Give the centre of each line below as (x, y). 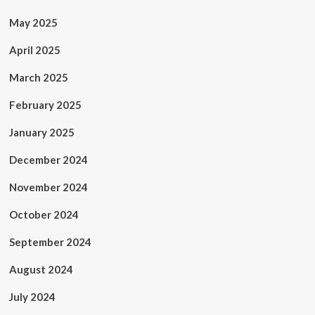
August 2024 (41, 269)
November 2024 (48, 187)
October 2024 (44, 214)
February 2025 (45, 105)
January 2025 (41, 132)
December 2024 (48, 160)
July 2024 (32, 297)
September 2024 (50, 242)
